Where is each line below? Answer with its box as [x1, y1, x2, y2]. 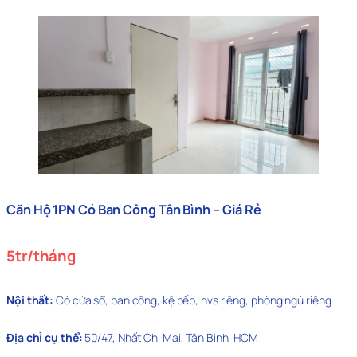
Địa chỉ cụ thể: [6, 329, 83, 345]
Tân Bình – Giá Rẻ [158, 201, 262, 219]
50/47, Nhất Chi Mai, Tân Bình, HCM [82, 329, 258, 345]
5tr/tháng [6, 245, 76, 267]
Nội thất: [6, 292, 56, 308]
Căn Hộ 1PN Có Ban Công [6, 201, 156, 219]
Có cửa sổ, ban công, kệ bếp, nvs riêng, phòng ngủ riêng [56, 292, 331, 308]
